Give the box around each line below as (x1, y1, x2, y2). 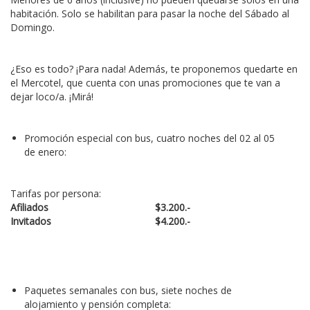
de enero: (24, 145, 66, 159)
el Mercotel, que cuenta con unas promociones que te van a (10, 76, 280, 90)
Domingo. (10, 21, 55, 35)
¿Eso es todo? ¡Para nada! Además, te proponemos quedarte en (10, 62, 298, 76)
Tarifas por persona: (10, 187, 101, 201)
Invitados (10, 215, 51, 228)
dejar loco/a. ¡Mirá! (10, 90, 93, 104)
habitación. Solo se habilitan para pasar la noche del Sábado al (10, 7, 289, 21)
